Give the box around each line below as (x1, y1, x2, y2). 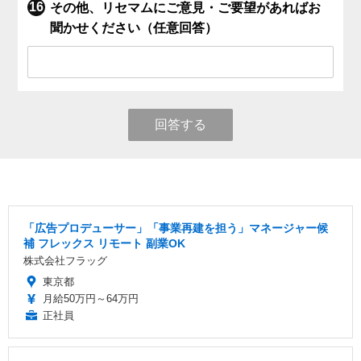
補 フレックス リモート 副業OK (23, 237, 185, 251)
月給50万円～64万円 (43, 293, 139, 305)
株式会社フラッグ (23, 255, 107, 268)
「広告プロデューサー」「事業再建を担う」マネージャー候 (23, 222, 328, 235)
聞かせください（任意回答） (50, 21, 218, 35)
